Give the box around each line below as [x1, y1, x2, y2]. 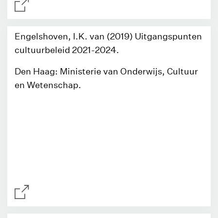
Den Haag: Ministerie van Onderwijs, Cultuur [15, 66, 198, 76]
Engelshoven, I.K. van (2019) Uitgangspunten [15, 31, 202, 41]
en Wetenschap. [15, 80, 81, 90]
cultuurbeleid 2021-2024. [15, 45, 119, 55]
